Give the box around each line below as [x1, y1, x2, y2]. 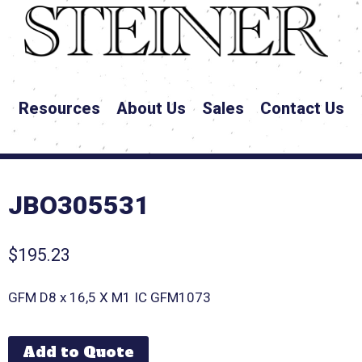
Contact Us [259, 99, 344, 119]
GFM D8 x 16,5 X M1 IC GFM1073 [8, 288, 212, 305]
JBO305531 [8, 190, 150, 221]
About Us [116, 99, 186, 119]
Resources [18, 99, 100, 119]
